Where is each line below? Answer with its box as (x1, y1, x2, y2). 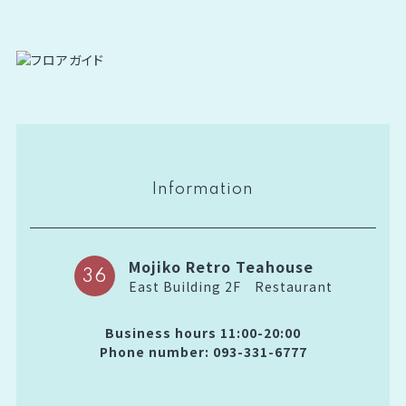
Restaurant (254, 277, 333, 295)
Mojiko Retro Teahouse (128, 256, 314, 277)
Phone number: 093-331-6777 (99, 343, 307, 361)
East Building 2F (128, 277, 241, 295)
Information (152, 181, 254, 198)
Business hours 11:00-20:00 (105, 324, 301, 342)
